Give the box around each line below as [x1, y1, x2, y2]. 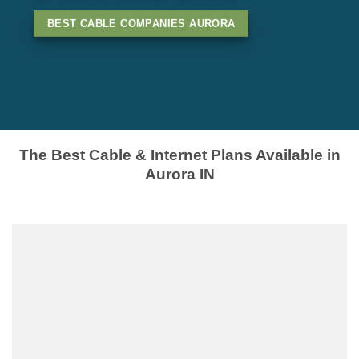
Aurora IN [144, 166, 215, 183]
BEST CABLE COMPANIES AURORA [46, 18, 236, 30]
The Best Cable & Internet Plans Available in [18, 147, 341, 163]
